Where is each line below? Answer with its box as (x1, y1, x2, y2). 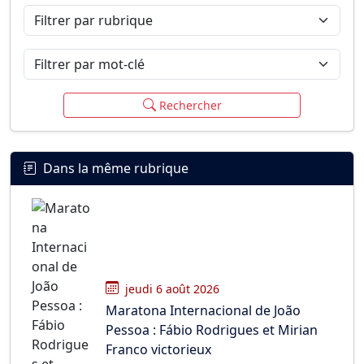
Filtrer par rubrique (23, 5, 141, 23)
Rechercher (158, 97, 222, 113)
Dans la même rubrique (43, 159, 188, 177)
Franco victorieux (106, 340, 211, 358)
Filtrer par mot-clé (23, 49, 133, 67)
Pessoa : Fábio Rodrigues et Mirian (106, 320, 318, 339)
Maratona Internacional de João (106, 301, 301, 319)
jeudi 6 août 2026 (125, 280, 219, 297)
